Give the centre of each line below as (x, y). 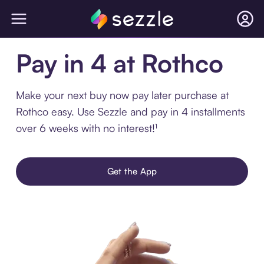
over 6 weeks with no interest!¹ (86, 128)
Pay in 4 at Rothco (119, 63)
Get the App (132, 171)
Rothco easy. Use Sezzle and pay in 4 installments (130, 111)
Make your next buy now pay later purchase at (122, 95)
